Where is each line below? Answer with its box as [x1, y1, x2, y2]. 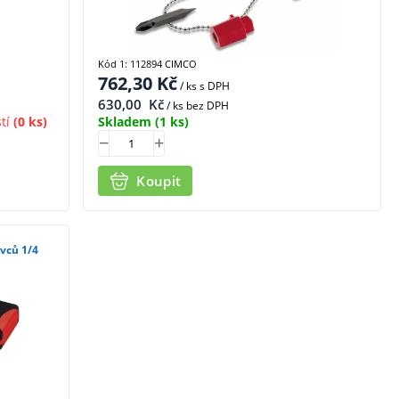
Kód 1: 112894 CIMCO [98, 56, 198, 70]
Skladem [98, 112, 152, 130]
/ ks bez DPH [164, 97, 230, 113]
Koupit [136, 171, 182, 190]
